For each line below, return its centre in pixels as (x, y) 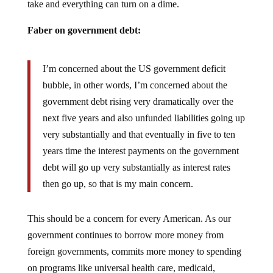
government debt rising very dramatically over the (138, 92)
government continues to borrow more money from (125, 225)
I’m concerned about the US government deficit (134, 59)
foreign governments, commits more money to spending (134, 242)
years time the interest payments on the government (140, 141)
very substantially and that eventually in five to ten (139, 125)
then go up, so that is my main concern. (118, 174)
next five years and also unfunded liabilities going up (144, 108)
